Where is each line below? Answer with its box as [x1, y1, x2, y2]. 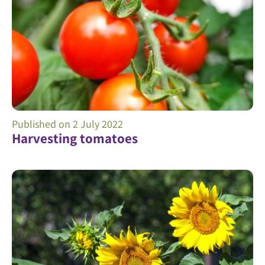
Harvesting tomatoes [12, 130, 138, 148]
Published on [12, 117, 73, 131]
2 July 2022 [73, 117, 123, 131]
